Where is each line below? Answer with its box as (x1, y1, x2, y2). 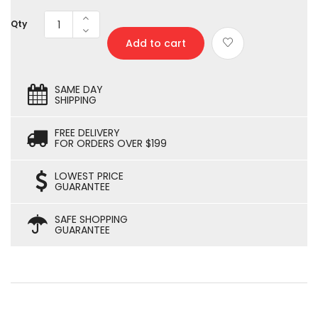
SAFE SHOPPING (55, 212, 128, 226)
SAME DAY (55, 82, 103, 97)
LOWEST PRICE (55, 169, 124, 183)
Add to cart (126, 36, 186, 50)
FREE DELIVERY (55, 126, 120, 140)
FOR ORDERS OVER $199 (55, 136, 167, 150)
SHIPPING (55, 93, 97, 107)
